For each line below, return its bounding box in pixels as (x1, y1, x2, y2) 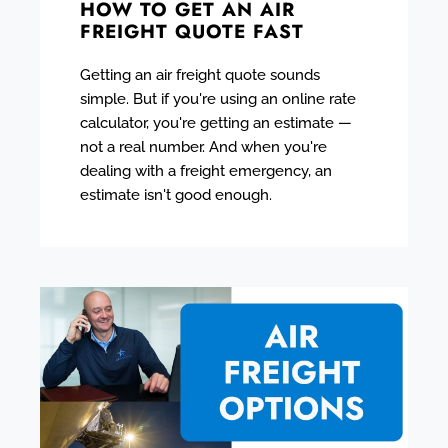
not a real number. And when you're (80, 137, 327, 156)
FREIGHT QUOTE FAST (80, 17, 304, 45)
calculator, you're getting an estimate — (80, 113, 352, 132)
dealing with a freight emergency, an (80, 161, 332, 180)
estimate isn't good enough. (80, 185, 272, 204)
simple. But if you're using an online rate (80, 89, 356, 108)
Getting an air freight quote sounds (80, 65, 320, 84)
